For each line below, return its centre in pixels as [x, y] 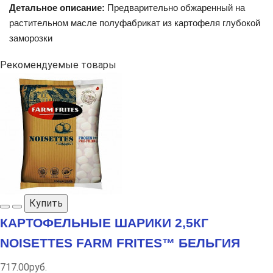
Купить [46, 203]
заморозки [31, 38]
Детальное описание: [57, 7]
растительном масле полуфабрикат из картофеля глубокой [135, 23]
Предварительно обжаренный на [175, 7]
